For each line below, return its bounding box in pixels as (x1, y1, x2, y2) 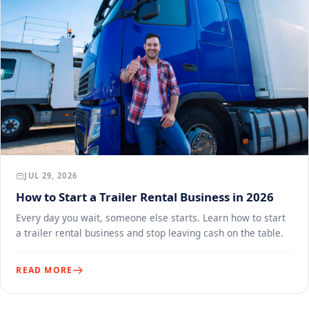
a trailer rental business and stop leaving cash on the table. (16, 226, 284, 239)
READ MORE (16, 264, 73, 277)
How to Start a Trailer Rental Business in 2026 (16, 188, 275, 205)
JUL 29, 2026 (24, 170, 77, 181)
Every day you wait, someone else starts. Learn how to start (16, 210, 286, 224)
